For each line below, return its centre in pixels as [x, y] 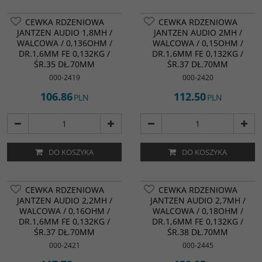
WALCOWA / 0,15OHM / [198, 43]
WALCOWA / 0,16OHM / [64, 211]
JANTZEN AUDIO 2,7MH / [198, 200]
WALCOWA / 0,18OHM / [198, 211]
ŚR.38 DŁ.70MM [198, 232]
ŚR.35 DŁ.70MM [64, 64]
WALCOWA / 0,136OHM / [64, 43]
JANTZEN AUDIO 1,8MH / [64, 32]
